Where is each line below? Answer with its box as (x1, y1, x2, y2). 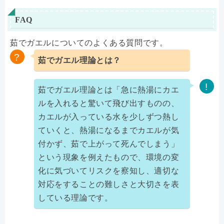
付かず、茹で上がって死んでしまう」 (38, 139, 179, 148)
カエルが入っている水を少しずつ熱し (38, 112, 179, 121)
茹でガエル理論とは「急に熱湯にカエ (38, 85, 179, 94)
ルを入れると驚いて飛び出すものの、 (38, 99, 179, 108)
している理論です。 (38, 193, 113, 202)
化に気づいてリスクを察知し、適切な (38, 166, 179, 175)
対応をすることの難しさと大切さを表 (38, 180, 179, 189)
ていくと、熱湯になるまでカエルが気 (38, 126, 179, 135)
